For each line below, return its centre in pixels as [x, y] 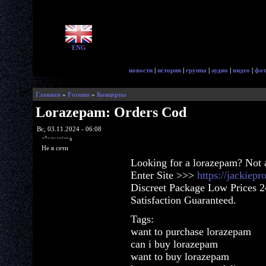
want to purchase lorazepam [191, 232]
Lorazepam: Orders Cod [111, 112]
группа [196, 70]
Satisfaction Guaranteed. [183, 200]
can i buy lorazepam [174, 244]
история [169, 70]
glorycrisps [57, 138]
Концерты [112, 94]
